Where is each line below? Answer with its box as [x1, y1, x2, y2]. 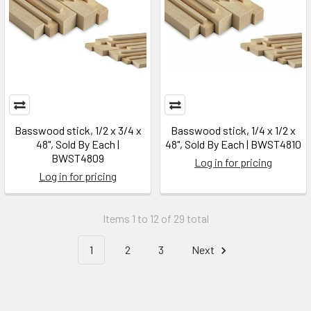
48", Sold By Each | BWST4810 [165, 137, 301, 151]
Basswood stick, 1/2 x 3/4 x [14, 124, 142, 137]
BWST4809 [51, 151, 104, 165]
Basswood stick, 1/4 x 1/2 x [171, 124, 296, 137]
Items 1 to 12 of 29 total [102, 212, 209, 225]
